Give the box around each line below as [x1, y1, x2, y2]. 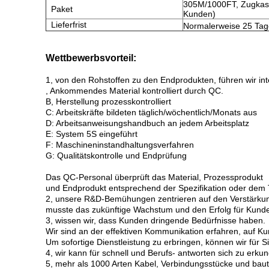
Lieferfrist [46, 20, 86, 29]
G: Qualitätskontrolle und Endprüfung [46, 151, 187, 160]
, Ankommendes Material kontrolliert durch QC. [46, 86, 223, 95]
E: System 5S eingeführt [46, 129, 138, 139]
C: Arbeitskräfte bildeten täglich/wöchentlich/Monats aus [46, 107, 257, 117]
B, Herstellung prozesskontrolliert [46, 97, 171, 106]
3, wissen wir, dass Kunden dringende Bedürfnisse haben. [46, 216, 265, 225]
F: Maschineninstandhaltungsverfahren [46, 140, 194, 150]
